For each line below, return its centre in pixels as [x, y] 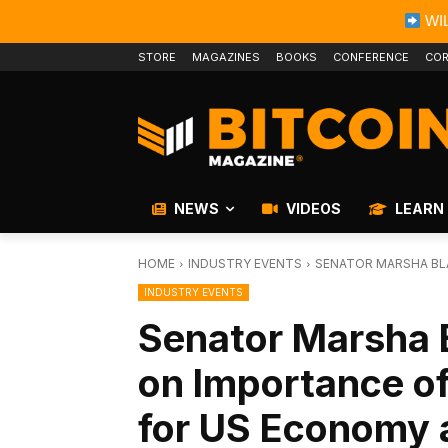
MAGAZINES [226, 57]
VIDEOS [312, 209]
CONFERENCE [371, 57]
